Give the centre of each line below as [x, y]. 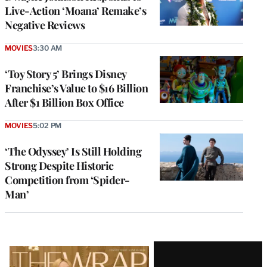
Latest [30, 251]
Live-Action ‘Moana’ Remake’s [75, 10]
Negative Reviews [45, 25]
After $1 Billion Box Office [64, 102]
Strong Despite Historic [59, 165]
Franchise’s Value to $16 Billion [76, 88]
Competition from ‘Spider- [67, 180]
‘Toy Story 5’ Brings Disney [66, 74]
